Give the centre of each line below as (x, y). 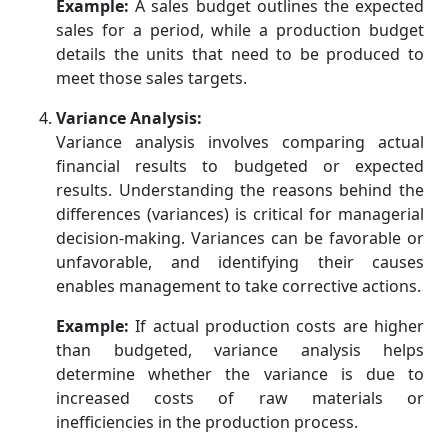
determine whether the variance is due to (240, 374)
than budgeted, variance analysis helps (240, 350)
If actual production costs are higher (276, 326)
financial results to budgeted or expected (240, 166)
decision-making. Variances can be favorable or (240, 238)
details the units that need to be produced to (240, 54)
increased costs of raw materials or (240, 398)
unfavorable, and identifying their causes (240, 262)
